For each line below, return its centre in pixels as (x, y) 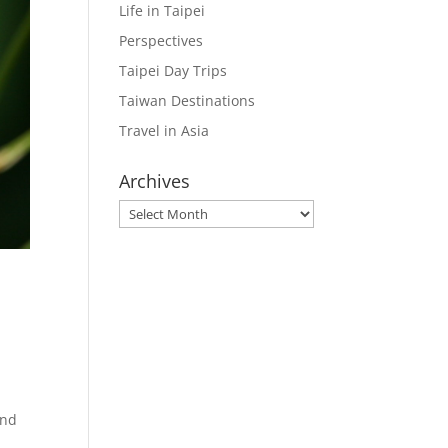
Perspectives (161, 40)
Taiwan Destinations (187, 100)
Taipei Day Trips (173, 70)
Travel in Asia (164, 130)
